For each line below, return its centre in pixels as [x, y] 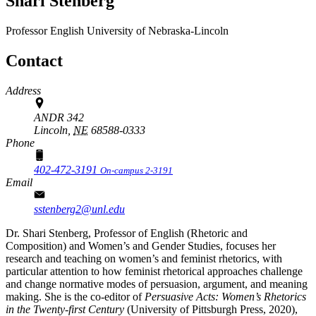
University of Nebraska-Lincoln [158, 30]
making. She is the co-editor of [75, 296]
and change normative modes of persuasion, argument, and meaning [157, 284]
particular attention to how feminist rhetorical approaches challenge [154, 271]
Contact [34, 60]
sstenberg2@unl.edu [79, 209]
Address [23, 90]
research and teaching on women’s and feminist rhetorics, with [144, 258]
